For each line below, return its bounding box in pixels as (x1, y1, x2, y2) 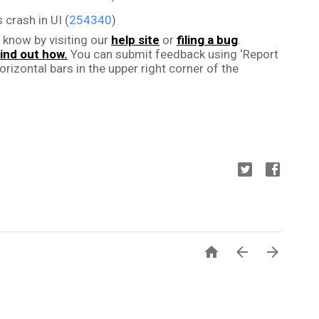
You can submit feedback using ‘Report (68, 47, 278, 61)
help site (111, 33, 159, 47)
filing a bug (177, 33, 238, 47)
